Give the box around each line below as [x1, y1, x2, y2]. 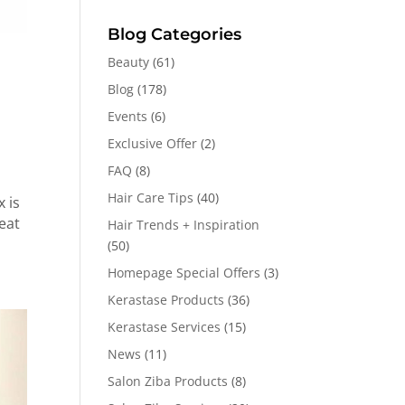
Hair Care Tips [108, 189, 194, 206]
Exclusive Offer [108, 135, 198, 152]
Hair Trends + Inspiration [108, 216, 260, 233]
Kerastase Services [108, 318, 221, 335]
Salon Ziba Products [108, 372, 229, 390]
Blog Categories [108, 24, 242, 44]
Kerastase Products [108, 291, 225, 308]
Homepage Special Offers [108, 264, 261, 281]
